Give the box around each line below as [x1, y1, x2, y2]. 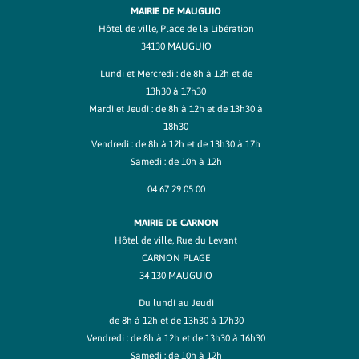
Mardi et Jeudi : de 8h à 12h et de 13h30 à [89, 103, 263, 115]
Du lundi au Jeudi [138, 297, 214, 309]
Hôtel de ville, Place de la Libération [98, 23, 254, 34]
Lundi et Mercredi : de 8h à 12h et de [99, 68, 252, 79]
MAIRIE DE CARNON [133, 217, 219, 228]
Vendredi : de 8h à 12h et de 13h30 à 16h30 [87, 333, 265, 344]
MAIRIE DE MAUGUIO [131, 6, 221, 17]
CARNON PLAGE [141, 252, 211, 264]
